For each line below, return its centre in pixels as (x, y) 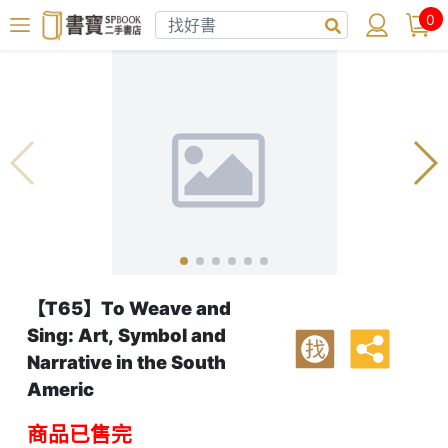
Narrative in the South (126, 362)
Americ (60, 389)
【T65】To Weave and (129, 308)
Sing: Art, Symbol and (126, 335)
